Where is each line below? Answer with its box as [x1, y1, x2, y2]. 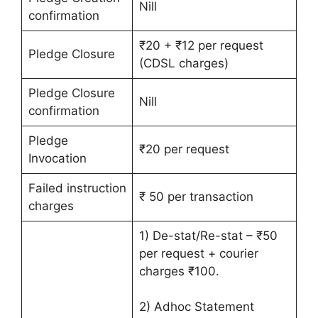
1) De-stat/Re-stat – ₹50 [138, 229, 278, 243]
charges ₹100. [138, 264, 219, 278]
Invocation [28, 151, 87, 165]
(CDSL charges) [138, 56, 229, 70]
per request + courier [138, 246, 258, 261]
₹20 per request [138, 142, 229, 156]
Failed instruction [28, 181, 126, 195]
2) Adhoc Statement [138, 300, 254, 314]
